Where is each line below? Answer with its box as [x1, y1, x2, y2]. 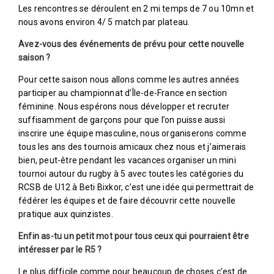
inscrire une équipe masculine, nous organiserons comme [18, 128, 246, 138]
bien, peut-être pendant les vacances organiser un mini [18, 155, 236, 165]
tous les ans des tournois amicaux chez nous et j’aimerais [18, 141, 246, 152]
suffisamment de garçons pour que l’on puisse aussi [18, 114, 226, 125]
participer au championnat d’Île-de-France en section [18, 87, 228, 98]
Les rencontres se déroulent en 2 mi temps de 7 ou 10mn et [18, 3, 254, 13]
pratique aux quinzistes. [18, 209, 115, 219]
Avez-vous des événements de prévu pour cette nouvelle [18, 39, 245, 49]
